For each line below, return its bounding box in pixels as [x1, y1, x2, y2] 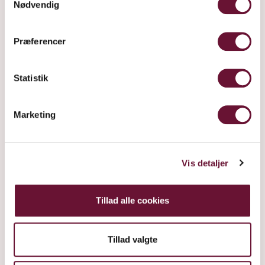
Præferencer [14, 36, 66, 47]
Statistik [14, 73, 48, 83]
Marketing [14, 109, 56, 120]
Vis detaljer [182, 157, 229, 168]
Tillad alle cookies [96, 195, 169, 206]
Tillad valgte [108, 234, 157, 244]
